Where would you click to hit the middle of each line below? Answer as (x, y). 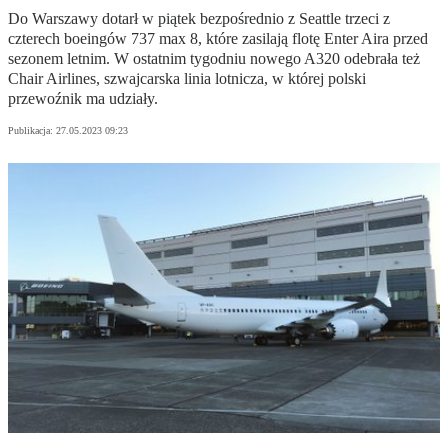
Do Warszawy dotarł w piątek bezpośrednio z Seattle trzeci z (199, 19)
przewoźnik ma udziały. (83, 99)
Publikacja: (32, 131)
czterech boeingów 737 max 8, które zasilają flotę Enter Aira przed (218, 39)
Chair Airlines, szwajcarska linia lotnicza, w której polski (187, 79)
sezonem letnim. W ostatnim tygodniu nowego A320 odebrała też (214, 59)
